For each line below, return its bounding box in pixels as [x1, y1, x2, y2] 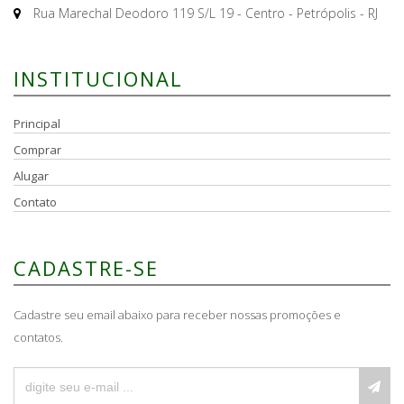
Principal [14, 115, 60, 132]
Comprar [14, 141, 61, 158]
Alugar [14, 167, 49, 184]
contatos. [14, 328, 63, 345]
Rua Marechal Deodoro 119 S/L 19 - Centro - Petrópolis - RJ [30, 4, 378, 22]
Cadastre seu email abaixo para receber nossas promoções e [14, 306, 341, 323]
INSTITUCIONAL [14, 64, 183, 92]
